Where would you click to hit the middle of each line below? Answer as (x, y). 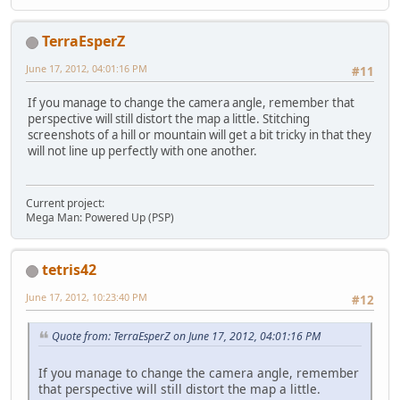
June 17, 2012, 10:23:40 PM (87, 297)
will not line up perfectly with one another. (142, 150)
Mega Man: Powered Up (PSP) (100, 218)
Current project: (65, 204)
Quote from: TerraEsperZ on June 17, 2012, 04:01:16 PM (186, 337)
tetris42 (69, 270)
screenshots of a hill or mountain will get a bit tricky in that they (200, 134)
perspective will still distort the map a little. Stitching (169, 118)
